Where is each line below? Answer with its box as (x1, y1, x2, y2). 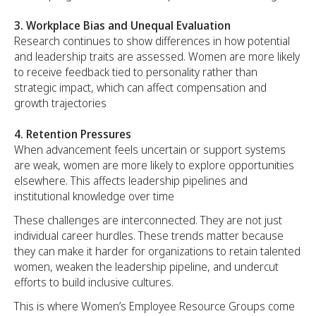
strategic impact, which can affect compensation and (14, 79, 267, 95)
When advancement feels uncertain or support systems (14, 141, 286, 157)
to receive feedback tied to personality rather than (14, 63, 257, 80)
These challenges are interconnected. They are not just (14, 212, 282, 228)
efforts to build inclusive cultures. (14, 274, 174, 290)
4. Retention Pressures (14, 126, 131, 142)
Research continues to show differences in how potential (14, 32, 290, 49)
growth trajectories (14, 95, 107, 111)
